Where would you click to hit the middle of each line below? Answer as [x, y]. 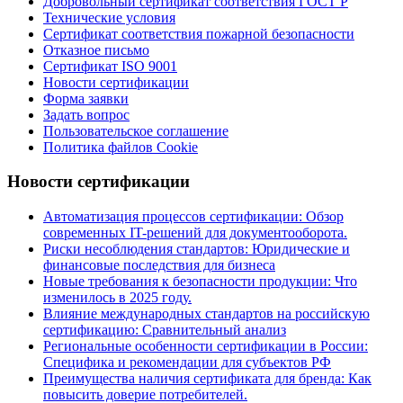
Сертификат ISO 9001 [110, 66]
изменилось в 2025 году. [117, 298]
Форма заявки [86, 98]
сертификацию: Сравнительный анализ [165, 330]
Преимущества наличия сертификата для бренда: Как [207, 379]
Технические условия [109, 17]
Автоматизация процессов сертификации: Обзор [193, 217]
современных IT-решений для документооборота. [195, 233]
